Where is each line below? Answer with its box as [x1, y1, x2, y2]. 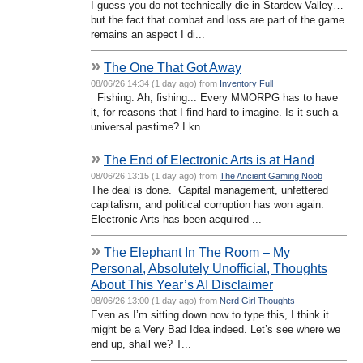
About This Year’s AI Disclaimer [91, 276, 273, 292]
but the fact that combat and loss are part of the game [91, 13, 344, 26]
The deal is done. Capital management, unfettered [91, 183, 328, 196]
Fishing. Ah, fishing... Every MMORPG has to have [91, 91, 338, 104]
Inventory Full [220, 78, 273, 88]
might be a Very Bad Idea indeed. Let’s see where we [91, 322, 340, 335]
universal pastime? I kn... [91, 120, 210, 133]
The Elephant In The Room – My [104, 244, 290, 259]
